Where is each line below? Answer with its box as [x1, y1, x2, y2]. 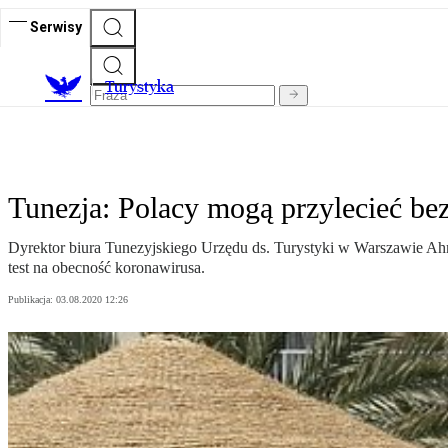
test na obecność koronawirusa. [8, 259, 205, 277]
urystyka [114, 77, 174, 97]
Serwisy [30, 18, 82, 35]
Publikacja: [8, 294, 56, 306]
